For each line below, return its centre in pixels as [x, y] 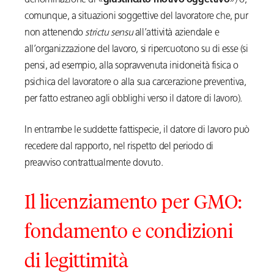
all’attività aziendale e [177, 33]
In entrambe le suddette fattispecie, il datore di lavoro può [137, 131]
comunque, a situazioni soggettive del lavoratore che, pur [136, 17]
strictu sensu [110, 33]
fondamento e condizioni [129, 231]
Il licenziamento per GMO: [133, 201]
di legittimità [76, 260]
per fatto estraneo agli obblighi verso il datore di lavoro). [134, 99]
